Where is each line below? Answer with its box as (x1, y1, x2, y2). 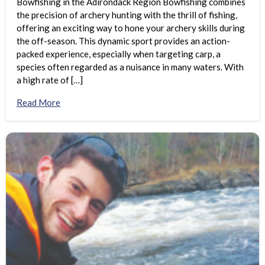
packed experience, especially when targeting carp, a (17, 49, 221, 60)
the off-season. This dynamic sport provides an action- (17, 35, 230, 47)
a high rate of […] (17, 75, 83, 86)
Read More (17, 97, 60, 108)
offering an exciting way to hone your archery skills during (17, 22, 245, 34)
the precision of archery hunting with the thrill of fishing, (17, 9, 237, 21)
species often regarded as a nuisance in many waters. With (17, 62, 244, 73)
